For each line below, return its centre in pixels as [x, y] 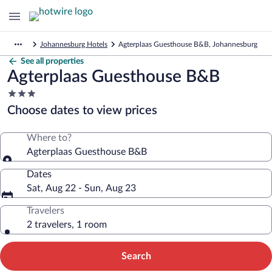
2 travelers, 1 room [67, 225]
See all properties [52, 61]
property [25, 117]
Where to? [49, 138]
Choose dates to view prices [82, 110]
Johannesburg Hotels [74, 44]
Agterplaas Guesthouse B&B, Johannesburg [188, 44]
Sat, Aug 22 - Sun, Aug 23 [81, 188]
